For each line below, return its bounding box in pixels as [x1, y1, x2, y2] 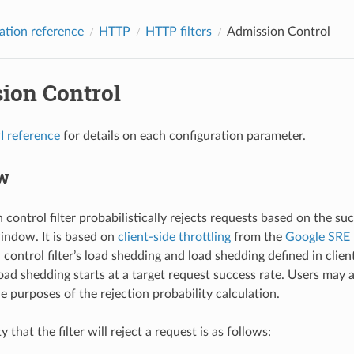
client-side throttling [117, 230, 231, 243]
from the [230, 230, 285, 243]
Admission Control [226, 24, 330, 38]
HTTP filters [145, 24, 212, 38]
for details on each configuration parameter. [59, 129, 306, 142]
